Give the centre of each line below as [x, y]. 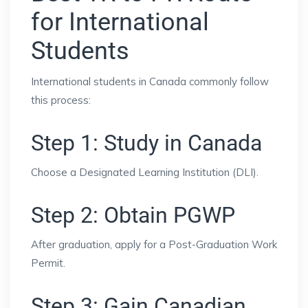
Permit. [48, 263]
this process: [61, 100]
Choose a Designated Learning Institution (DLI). [145, 173]
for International [120, 22]
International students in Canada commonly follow [150, 82]
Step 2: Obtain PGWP [133, 216]
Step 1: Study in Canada [146, 143]
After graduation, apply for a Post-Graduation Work [154, 245]
